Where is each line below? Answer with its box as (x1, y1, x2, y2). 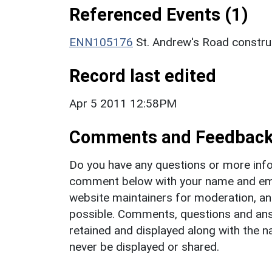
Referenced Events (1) (69, 4, 248, 25)
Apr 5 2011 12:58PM (69, 96, 177, 110)
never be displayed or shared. (69, 239, 219, 254)
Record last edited (69, 65, 216, 86)
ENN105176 (69, 35, 133, 49)
